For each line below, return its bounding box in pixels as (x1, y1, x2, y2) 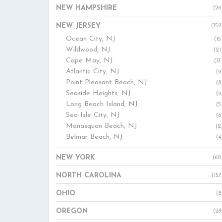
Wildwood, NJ (66, 46, 111, 54)
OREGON (56, 208, 88, 215)
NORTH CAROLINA (56, 172, 121, 179)
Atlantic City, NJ (66, 68, 119, 75)
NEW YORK (56, 154, 95, 162)
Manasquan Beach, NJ (66, 122, 137, 130)
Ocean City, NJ (66, 35, 115, 43)
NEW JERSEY (56, 22, 101, 30)
